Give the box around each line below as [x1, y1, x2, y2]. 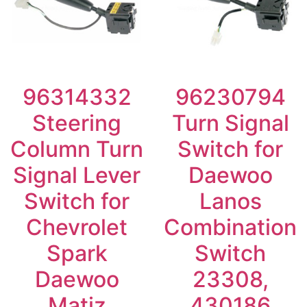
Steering [32, 109, 121, 136]
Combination [164, 213, 297, 241]
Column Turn [10, 135, 143, 162]
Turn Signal [171, 109, 289, 136]
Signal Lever [13, 161, 140, 188]
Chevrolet [26, 213, 127, 241]
